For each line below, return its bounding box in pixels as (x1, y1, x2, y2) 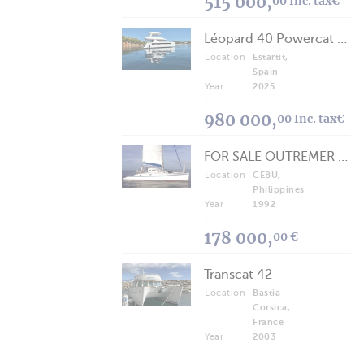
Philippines (253, 184, 305, 195)
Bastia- (253, 287, 285, 298)
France (253, 316, 284, 327)
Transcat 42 (204, 266, 272, 282)
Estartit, (253, 51, 288, 63)
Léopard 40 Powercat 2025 (337, 31, 347, 46)
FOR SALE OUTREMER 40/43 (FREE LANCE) (338, 149, 348, 164)
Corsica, (253, 301, 290, 313)
